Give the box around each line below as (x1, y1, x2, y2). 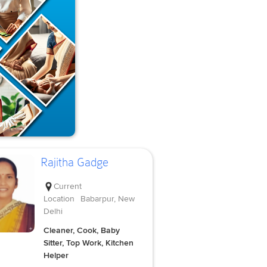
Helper (43, 250, 69, 260)
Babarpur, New (80, 193, 135, 204)
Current (53, 181, 82, 191)
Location (43, 193, 74, 204)
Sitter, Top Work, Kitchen (43, 237, 133, 248)
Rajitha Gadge (40, 155, 108, 170)
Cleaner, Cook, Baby (43, 225, 120, 235)
